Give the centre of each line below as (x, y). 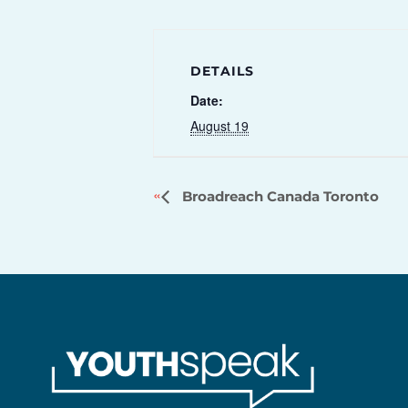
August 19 (220, 126)
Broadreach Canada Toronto (279, 197)
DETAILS (223, 71)
